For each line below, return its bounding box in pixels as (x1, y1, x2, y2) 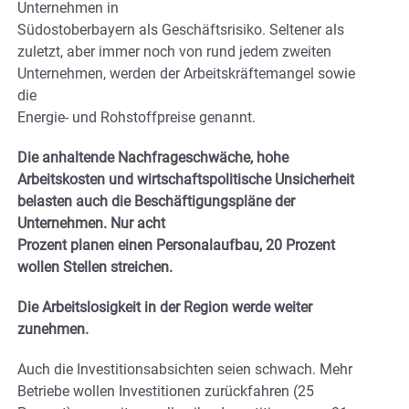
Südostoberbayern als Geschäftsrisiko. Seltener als (17, 21, 344, 39)
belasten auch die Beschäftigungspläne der (17, 193, 295, 211)
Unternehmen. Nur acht (17, 215, 165, 233)
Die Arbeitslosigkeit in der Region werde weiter (17, 299, 312, 317)
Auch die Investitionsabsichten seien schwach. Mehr (17, 361, 352, 379)
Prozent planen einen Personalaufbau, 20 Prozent (17, 236, 335, 255)
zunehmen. (17, 320, 89, 339)
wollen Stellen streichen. (17, 258, 173, 277)
